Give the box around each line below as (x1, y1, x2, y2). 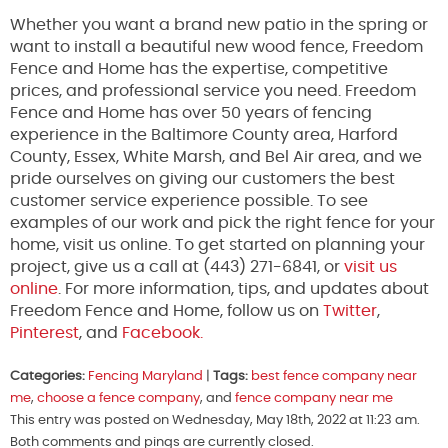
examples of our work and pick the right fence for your (10, 214, 435, 231)
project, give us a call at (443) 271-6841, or (10, 258, 340, 275)
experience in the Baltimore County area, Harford (10, 126, 398, 143)
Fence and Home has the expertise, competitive (10, 60, 388, 77)
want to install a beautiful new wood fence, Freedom (10, 38, 423, 55)
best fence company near (251, 369, 417, 383)
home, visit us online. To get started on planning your (10, 236, 425, 253)
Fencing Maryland (88, 369, 203, 383)
